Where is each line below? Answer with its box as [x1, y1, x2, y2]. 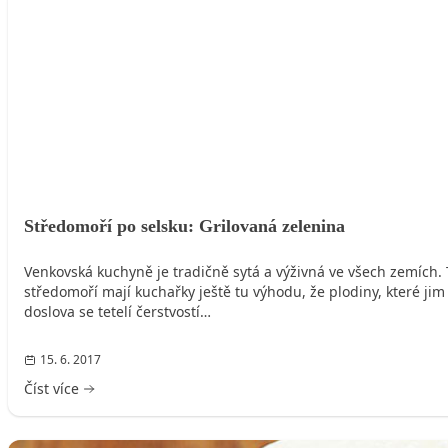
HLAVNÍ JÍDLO [20, 5, 113, 23]
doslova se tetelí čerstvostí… [24, 301, 211, 321]
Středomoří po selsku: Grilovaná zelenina [24, 215, 345, 236]
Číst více [24, 378, 79, 398]
